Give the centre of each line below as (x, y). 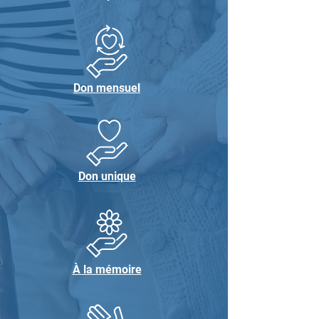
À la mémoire (107, 270)
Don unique (107, 176)
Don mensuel (107, 88)
